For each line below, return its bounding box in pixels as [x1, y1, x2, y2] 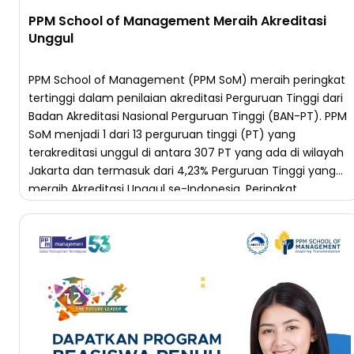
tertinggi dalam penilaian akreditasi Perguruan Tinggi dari [28, 90, 343, 107]
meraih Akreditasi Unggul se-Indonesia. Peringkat [28, 181, 297, 198]
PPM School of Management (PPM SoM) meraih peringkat [28, 72, 345, 88]
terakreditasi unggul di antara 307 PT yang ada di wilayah [28, 145, 344, 161]
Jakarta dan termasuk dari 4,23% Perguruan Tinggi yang [28, 163, 336, 179]
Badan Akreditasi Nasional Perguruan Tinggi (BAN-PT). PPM [28, 108, 347, 125]
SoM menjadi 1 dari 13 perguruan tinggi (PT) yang [28, 126, 296, 143]
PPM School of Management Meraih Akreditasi [28, 12, 326, 31]
